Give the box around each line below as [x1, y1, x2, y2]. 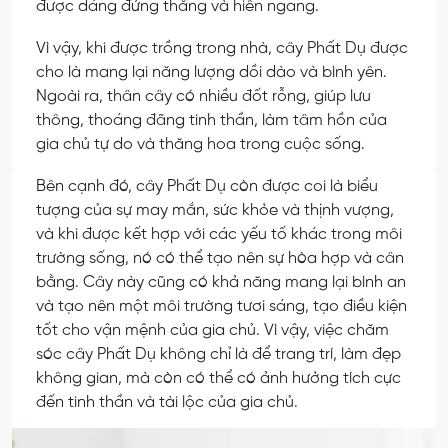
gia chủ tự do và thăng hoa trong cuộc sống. [36, 136, 365, 154]
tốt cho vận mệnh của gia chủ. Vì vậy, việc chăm [36, 321, 389, 339]
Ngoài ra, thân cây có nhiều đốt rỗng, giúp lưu [36, 88, 371, 106]
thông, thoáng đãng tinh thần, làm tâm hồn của [36, 112, 387, 130]
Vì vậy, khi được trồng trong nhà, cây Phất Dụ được [36, 40, 408, 58]
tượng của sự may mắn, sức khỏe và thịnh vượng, [36, 201, 394, 219]
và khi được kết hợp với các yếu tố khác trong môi [36, 225, 402, 243]
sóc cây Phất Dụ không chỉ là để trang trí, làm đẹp [36, 345, 401, 363]
